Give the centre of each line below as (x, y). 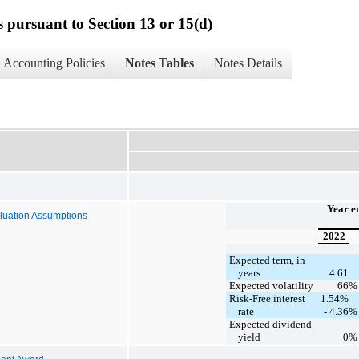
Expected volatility (271, 285)
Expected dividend (270, 324)
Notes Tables (159, 63)
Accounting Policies (54, 63)
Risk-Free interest (267, 298)
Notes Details (248, 63)
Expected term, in (267, 260)
